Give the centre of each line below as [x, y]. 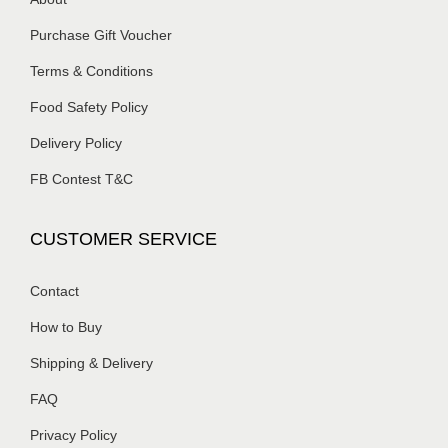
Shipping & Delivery [91, 362]
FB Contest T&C [81, 178]
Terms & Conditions [91, 70]
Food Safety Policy [89, 106]
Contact [54, 290]
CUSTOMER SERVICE [123, 238]
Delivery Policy [76, 142]
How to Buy [66, 326]
